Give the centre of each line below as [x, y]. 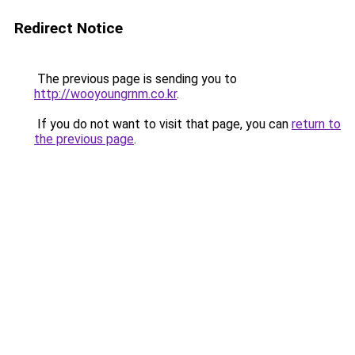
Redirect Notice [69, 28]
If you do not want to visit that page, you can [163, 124]
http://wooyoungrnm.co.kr [105, 94]
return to [316, 124]
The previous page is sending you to [136, 79]
